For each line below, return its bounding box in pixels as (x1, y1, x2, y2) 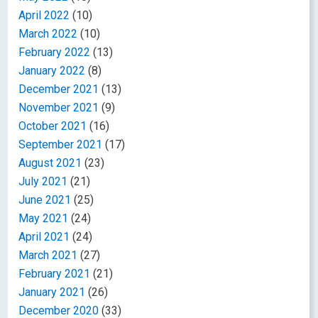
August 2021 (18, 155, 82, 170)
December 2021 (18, 82, 99, 96)
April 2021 (18, 229, 70, 243)
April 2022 (18, 8, 70, 22)
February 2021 (18, 266, 91, 280)
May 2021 (18, 211, 69, 225)
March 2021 (18, 248, 78, 262)
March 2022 (18, 26, 78, 40)
